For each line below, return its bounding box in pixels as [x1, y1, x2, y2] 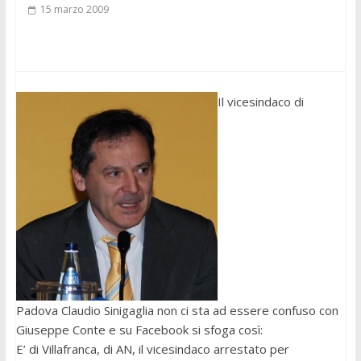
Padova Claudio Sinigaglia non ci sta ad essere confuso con [15, 301, 338, 318]
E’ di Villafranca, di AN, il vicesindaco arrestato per [15, 340, 289, 357]
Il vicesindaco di [217, 93, 304, 110]
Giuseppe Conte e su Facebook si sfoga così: [15, 321, 263, 338]
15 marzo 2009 [39, 2, 109, 17]
